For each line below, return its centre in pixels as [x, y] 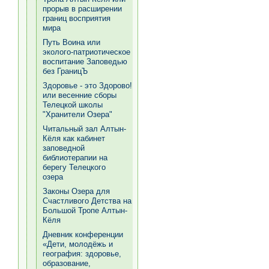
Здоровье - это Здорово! [87, 86]
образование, [67, 263]
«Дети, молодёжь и [78, 244]
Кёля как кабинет [74, 138]
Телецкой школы [73, 105]
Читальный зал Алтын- [84, 129]
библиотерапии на [75, 158]
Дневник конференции [83, 234]
